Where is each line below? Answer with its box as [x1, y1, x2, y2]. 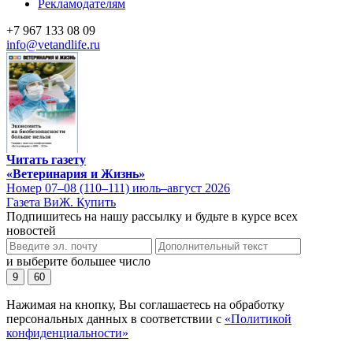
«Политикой [225, 311, 292, 325]
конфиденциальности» [6, 325, 128, 340]
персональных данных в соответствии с [6, 311, 225, 325]
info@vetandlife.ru [6, 38, 100, 51]
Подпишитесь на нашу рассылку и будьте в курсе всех [6, 209, 298, 223]
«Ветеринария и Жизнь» [6, 166, 145, 180]
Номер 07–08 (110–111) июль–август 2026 [6, 180, 230, 195]
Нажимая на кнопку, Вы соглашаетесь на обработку [6, 297, 284, 311]
